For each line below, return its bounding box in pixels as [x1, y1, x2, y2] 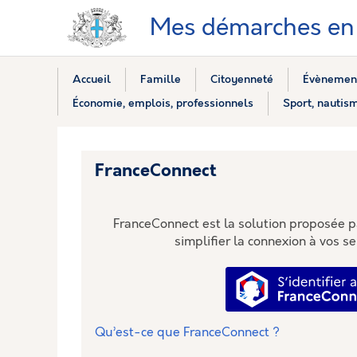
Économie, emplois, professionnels [72, 96, 253, 110]
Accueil [72, 73, 111, 86]
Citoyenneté [210, 73, 273, 86]
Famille [139, 73, 181, 86]
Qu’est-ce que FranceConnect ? [95, 324, 280, 340]
